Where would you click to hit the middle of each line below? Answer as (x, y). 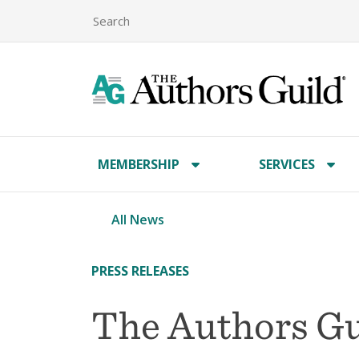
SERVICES (287, 164)
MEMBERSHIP (139, 164)
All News (138, 220)
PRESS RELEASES (140, 271)
